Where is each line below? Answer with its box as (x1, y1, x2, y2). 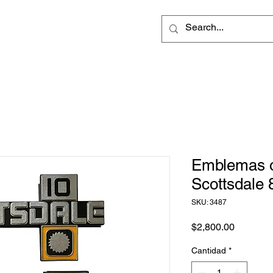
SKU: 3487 (191, 197, 227, 207)
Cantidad (191, 245, 226, 255)
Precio (234, 220, 262, 232)
